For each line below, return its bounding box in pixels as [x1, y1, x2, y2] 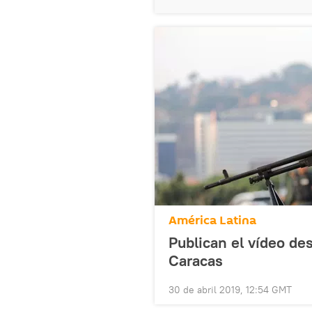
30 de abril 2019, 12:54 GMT [169, 283, 292, 297]
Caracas [169, 251, 223, 271]
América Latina [169, 212, 256, 230]
